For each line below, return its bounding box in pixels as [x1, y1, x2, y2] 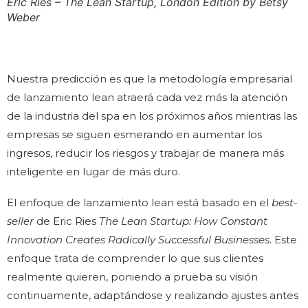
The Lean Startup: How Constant [99, 214, 267, 228]
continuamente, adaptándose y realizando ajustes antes [7, 288, 298, 302]
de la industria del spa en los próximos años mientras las [7, 109, 297, 122]
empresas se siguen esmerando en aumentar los [7, 127, 262, 141]
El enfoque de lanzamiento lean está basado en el [7, 195, 272, 209]
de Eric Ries [34, 214, 99, 228]
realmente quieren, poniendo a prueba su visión [7, 269, 258, 283]
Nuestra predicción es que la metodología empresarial [7, 71, 292, 85]
